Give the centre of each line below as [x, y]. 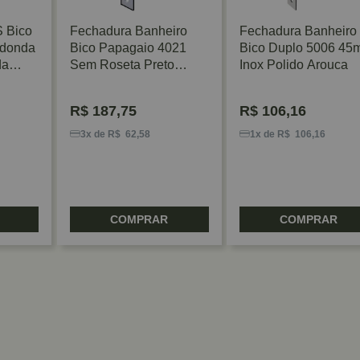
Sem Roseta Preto [122, 64]
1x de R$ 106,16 [287, 134]
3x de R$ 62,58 [115, 134]
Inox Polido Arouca [293, 64]
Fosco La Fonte [114, 81]
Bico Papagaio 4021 [128, 47]
